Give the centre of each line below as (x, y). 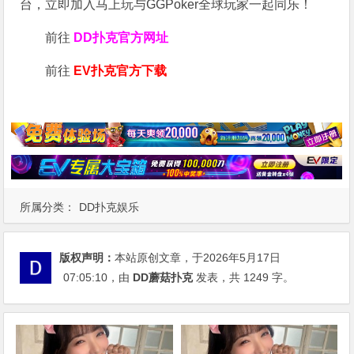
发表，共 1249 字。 (244, 277)
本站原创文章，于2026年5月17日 (198, 257)
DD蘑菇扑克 (163, 277)
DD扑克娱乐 (109, 207)
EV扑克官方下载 (121, 71)
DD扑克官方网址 (121, 38)
